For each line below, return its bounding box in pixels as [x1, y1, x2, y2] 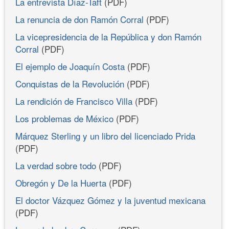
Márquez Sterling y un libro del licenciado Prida [15, 129, 195, 142]
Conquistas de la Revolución [15, 77, 124, 90]
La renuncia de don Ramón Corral [15, 12, 144, 26]
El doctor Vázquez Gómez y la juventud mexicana [15, 193, 205, 207]
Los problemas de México [15, 111, 113, 125]
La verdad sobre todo [15, 158, 96, 172]
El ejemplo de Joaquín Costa [15, 59, 125, 73]
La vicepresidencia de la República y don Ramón [15, 30, 201, 43]
